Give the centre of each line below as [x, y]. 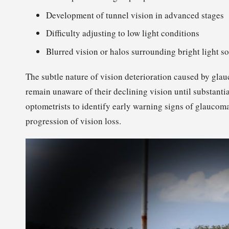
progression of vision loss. [73, 121]
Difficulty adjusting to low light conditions [123, 33]
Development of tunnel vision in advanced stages [135, 15]
